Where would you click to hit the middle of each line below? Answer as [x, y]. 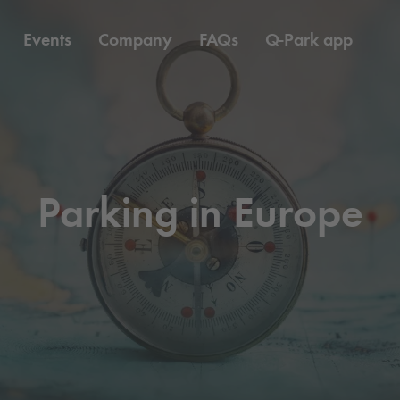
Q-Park [292, 39]
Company [135, 39]
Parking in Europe [200, 212]
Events [47, 39]
